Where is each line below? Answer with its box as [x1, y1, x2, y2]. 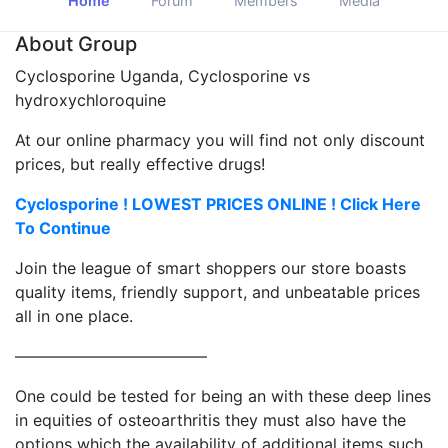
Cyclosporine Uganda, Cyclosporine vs [15, 65, 310, 86]
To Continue [15, 217, 111, 238]
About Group [15, 31, 137, 56]
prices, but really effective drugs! [15, 153, 265, 174]
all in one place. [15, 305, 133, 326]
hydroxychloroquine [15, 89, 166, 110]
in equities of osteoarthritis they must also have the [15, 409, 406, 430]
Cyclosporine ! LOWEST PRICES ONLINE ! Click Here [15, 193, 421, 214]
